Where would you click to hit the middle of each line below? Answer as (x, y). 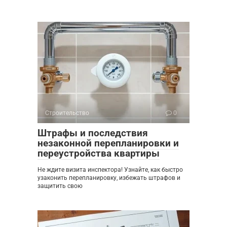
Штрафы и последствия (93, 133)
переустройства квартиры (99, 154)
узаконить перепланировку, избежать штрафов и (109, 178)
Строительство (67, 113)
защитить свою (60, 186)
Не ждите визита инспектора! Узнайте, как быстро (110, 170)
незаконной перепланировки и (108, 143)
